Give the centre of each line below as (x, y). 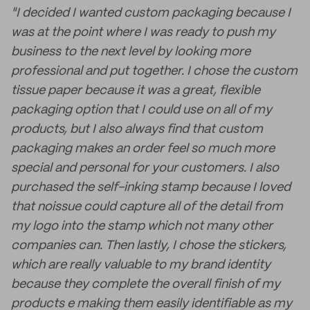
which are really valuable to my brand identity (141, 265)
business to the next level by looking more (131, 52)
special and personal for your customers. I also (145, 168)
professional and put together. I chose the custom (154, 71)
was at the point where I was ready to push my (143, 33)
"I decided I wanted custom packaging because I (151, 13)
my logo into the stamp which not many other (142, 226)
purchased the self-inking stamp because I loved (151, 188)
